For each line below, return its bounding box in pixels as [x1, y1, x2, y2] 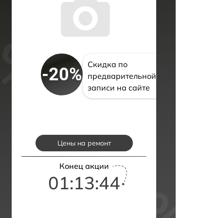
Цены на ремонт [57, 139, 111, 148]
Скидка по [88, 59, 127, 70]
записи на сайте [88, 83, 150, 93]
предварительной [88, 71, 156, 81]
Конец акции [59, 161, 109, 171]
